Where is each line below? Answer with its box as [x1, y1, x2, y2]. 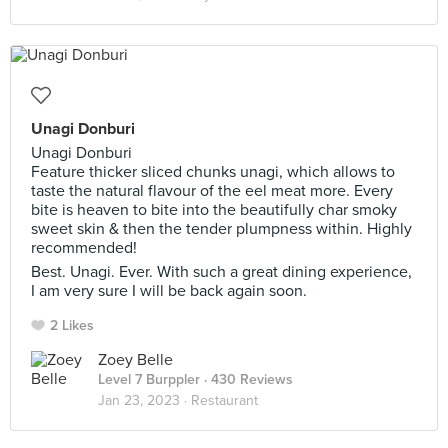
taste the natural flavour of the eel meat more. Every [31, 181, 393, 201]
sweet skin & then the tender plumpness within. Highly [31, 219, 412, 239]
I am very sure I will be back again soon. [31, 281, 307, 301]
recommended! [31, 238, 137, 258]
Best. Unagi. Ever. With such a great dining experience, [31, 262, 412, 282]
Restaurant [191, 392, 258, 409]
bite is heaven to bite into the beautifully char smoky [31, 200, 397, 220]
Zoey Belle [98, 350, 173, 370]
